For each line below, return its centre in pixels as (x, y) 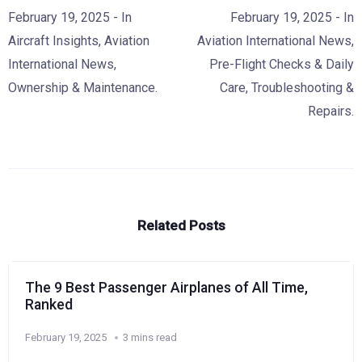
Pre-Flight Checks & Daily (282, 64)
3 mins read (150, 337)
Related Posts (181, 225)
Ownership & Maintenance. (83, 87)
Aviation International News (274, 40)
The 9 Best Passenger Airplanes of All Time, (166, 287)
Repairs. (331, 111)
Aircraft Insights (53, 40)
